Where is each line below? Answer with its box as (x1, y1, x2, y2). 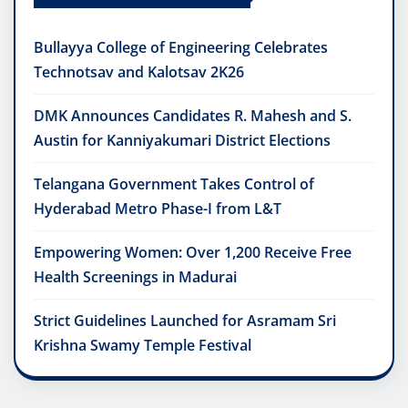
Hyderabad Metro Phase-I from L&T (34, 199, 281, 219)
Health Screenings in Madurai (34, 267, 237, 288)
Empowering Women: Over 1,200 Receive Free (34, 242, 352, 263)
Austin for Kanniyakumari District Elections (34, 130, 331, 151)
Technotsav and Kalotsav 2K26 (34, 62, 244, 83)
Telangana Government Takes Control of (34, 174, 314, 195)
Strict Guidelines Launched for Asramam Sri (34, 311, 336, 331)
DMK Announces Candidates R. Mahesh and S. (34, 106, 352, 127)
